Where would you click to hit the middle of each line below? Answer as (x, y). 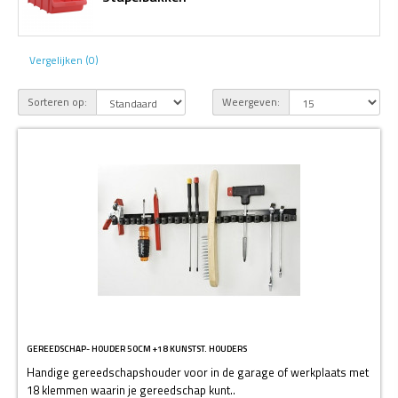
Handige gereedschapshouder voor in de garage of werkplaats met (198, 372)
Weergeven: (251, 101)
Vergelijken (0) (64, 60)
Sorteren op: (57, 101)
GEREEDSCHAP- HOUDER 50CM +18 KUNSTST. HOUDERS (137, 348)
